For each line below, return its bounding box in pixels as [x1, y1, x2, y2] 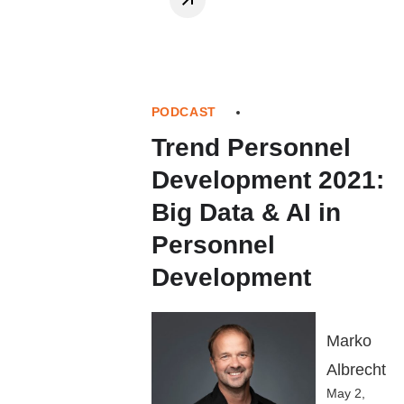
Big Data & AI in [151, 197, 341, 226]
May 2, [326, 386, 365, 401]
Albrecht [326, 361, 386, 380]
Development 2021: [151, 165, 384, 194]
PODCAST [151, 104, 217, 119]
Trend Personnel [151, 133, 351, 161]
